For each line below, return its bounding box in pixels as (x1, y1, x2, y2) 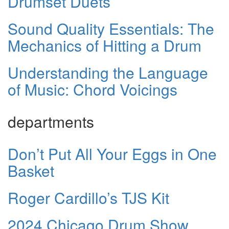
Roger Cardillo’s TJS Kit (8, 187, 169, 209)
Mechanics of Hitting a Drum (8, 34, 201, 57)
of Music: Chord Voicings (8, 78, 177, 101)
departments (8, 110, 94, 133)
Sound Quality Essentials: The (8, 17, 214, 40)
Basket (8, 159, 54, 182)
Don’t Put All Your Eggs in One (8, 143, 217, 165)
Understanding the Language (8, 61, 208, 84)
